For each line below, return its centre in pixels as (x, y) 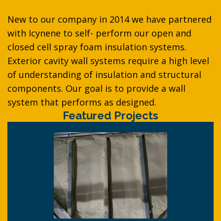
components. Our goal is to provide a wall (96, 88)
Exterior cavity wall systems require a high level (108, 61)
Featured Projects (110, 115)
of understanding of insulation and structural (104, 74)
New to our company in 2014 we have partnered (110, 19)
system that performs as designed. (82, 102)
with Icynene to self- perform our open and (99, 33)
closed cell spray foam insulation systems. (97, 47)
